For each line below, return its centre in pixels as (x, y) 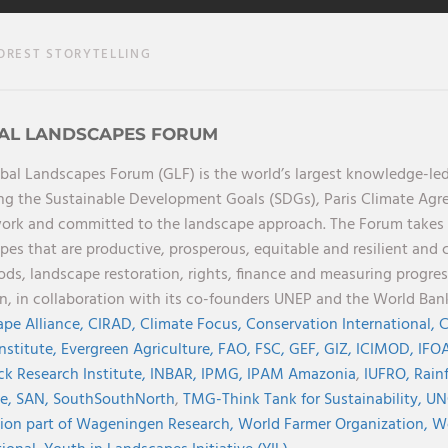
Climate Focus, (192, 325)
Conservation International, (342, 325)
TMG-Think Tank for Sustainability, (304, 400)
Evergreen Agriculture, (139, 350)
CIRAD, (113, 325)
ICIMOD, (386, 350)
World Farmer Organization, (334, 425)
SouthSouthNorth (113, 400)
